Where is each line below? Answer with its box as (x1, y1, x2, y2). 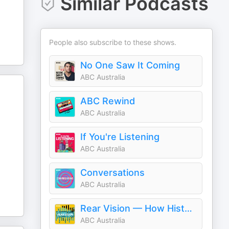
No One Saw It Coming (80, 60, 180, 71)
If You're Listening (80, 131, 160, 142)
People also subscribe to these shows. (49, 38, 177, 47)
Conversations (80, 167, 145, 178)
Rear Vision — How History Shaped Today (185, 203, 193, 214)
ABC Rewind (80, 96, 135, 106)
